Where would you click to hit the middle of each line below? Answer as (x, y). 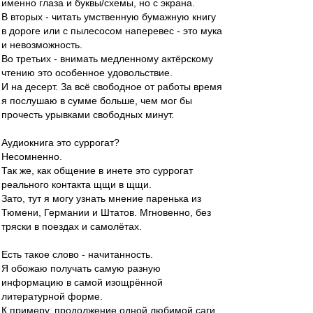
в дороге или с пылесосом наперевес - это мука (112, 31)
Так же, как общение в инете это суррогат (97, 170)
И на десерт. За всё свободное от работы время (112, 87)
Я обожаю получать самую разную (81, 268)
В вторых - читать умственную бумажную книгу (109, 17)
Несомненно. (32, 156)
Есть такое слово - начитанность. (77, 254)
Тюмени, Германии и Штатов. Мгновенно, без (106, 212)
